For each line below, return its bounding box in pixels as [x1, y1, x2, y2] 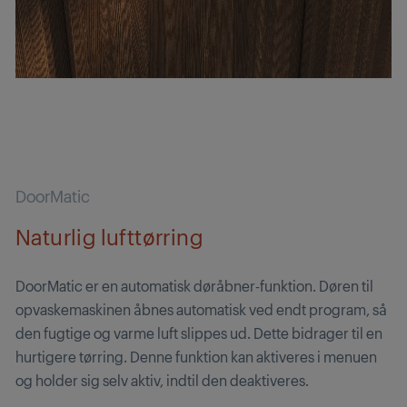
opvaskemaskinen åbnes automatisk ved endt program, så [15, 299, 387, 319]
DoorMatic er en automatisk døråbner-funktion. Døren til [15, 275, 373, 295]
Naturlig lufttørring [15, 221, 203, 251]
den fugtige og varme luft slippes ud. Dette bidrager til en [15, 323, 382, 342]
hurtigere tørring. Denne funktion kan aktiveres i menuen [15, 346, 377, 366]
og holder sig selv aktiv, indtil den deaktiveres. [15, 370, 309, 390]
